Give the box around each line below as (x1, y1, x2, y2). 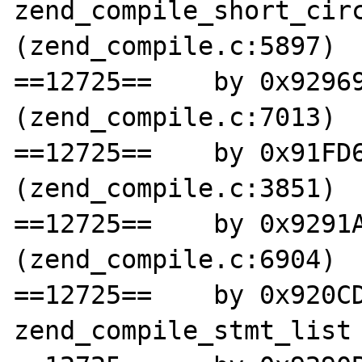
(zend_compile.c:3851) (14, 173, 337, 203)
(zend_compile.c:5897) (14, 31, 337, 61)
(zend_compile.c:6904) (14, 244, 337, 274)
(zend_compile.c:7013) (14, 102, 337, 132)
